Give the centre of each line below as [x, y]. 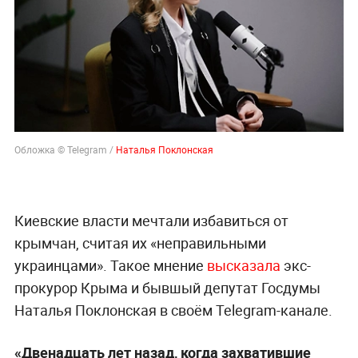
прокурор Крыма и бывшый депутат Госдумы [167, 287]
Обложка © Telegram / [65, 149]
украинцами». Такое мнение [110, 265]
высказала [243, 265]
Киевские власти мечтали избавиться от [151, 220]
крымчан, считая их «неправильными [140, 243]
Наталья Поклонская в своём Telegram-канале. [173, 310]
